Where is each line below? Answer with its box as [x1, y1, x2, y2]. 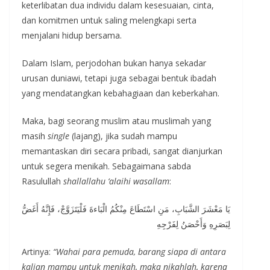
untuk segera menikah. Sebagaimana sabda [22, 160, 191, 172]
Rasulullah [22, 175, 63, 187]
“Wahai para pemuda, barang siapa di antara [53, 245, 226, 257]
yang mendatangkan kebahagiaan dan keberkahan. [22, 87, 219, 99]
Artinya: [22, 245, 53, 257]
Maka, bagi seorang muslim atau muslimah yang [22, 115, 211, 127]
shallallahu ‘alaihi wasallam [63, 175, 169, 187]
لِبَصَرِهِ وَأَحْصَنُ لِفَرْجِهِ [157, 218, 230, 230]
